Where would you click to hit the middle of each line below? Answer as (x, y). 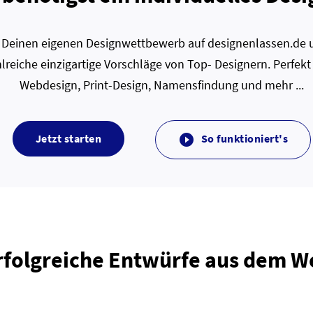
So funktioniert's (243, 139)
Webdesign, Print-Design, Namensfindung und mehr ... (162, 85)
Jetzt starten (72, 139)
